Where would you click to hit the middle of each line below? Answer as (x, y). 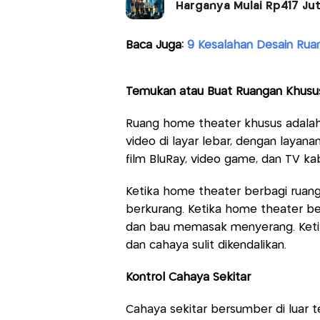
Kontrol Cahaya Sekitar (188, 277)
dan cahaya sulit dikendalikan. (206, 245)
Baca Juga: (156, 45)
